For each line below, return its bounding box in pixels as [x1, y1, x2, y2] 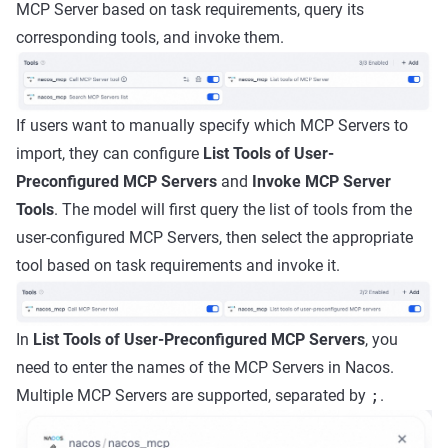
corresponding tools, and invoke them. [16, 27, 284, 47]
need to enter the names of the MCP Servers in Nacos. [16, 357, 394, 377]
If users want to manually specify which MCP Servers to [16, 115, 408, 135]
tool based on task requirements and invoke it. [16, 255, 340, 275]
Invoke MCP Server [252, 171, 391, 191]
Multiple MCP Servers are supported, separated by [16, 385, 370, 405]
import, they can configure [16, 143, 203, 163]
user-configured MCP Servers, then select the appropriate [16, 227, 413, 247]
